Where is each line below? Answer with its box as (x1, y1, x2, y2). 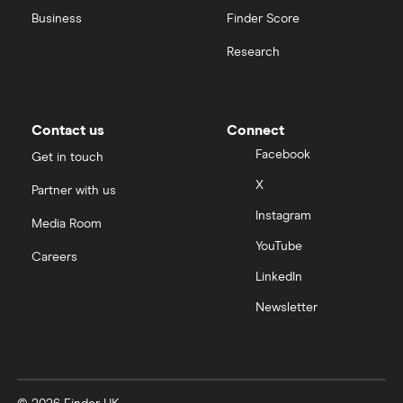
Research (227, 45, 280, 58)
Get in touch (31, 150, 103, 164)
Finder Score (227, 12, 300, 25)
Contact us (31, 122, 104, 138)
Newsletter (255, 301, 318, 315)
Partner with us (31, 184, 116, 197)
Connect (227, 122, 284, 138)
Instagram (255, 210, 311, 223)
